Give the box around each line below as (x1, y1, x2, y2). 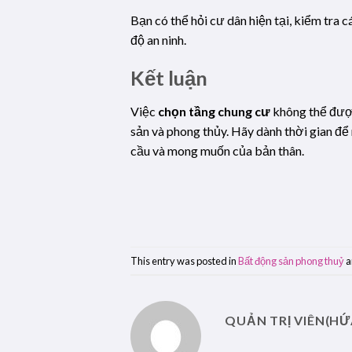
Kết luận (130, 66, 208, 90)
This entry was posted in (130, 254, 239, 267)
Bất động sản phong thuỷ (238, 254, 345, 267)
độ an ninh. (130, 31, 187, 47)
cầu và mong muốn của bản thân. (130, 143, 305, 159)
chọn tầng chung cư (158, 104, 271, 119)
